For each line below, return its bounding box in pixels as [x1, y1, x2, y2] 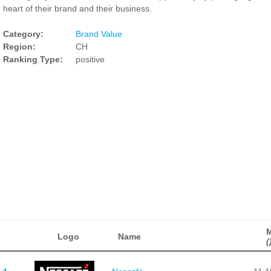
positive [76, 54, 105, 64]
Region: [3, 42, 36, 51]
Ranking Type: [3, 54, 63, 64]
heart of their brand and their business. [3, 4, 152, 13]
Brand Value [76, 29, 122, 39]
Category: [3, 29, 44, 39]
